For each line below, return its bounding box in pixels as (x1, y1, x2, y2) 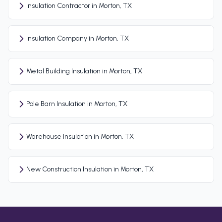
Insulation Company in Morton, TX (26, 34, 129, 43)
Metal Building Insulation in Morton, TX (26, 67, 142, 76)
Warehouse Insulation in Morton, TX (26, 132, 134, 141)
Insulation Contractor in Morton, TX (26, 1, 132, 10)
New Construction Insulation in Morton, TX (26, 165, 154, 174)
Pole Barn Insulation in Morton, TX (26, 100, 127, 109)
